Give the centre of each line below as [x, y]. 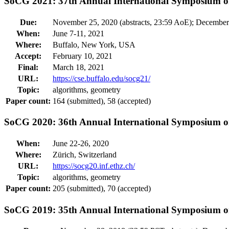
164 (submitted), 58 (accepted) [102, 101]
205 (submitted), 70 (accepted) [102, 189]
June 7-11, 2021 [78, 33]
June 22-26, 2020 [81, 144]
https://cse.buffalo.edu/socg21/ [101, 78]
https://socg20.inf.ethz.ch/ [94, 166]
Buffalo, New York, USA [94, 44]
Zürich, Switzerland [85, 155]
